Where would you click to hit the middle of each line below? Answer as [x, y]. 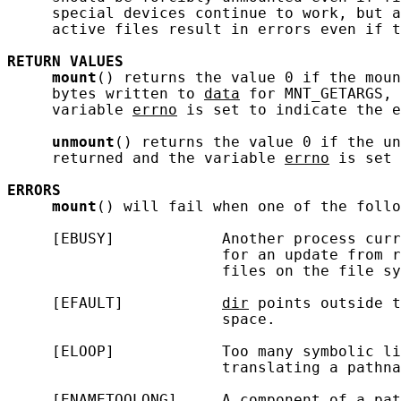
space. [141, 319]
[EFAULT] [115, 303]
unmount [83, 142]
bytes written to [106, 94]
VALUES [97, 61]
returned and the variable [146, 158]
